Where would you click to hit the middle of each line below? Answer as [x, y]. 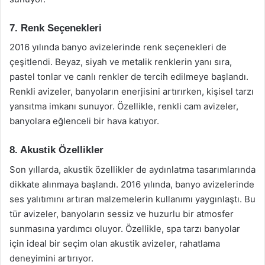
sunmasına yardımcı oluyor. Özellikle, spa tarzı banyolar [125, 228]
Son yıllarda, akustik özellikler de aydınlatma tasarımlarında [132, 169]
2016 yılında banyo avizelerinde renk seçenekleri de [118, 47]
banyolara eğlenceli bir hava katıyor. [84, 121]
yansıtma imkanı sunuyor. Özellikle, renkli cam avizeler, [124, 106]
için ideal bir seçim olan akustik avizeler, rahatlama [115, 243]
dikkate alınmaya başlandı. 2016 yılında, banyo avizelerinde [132, 184]
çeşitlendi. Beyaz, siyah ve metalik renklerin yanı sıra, [121, 62]
